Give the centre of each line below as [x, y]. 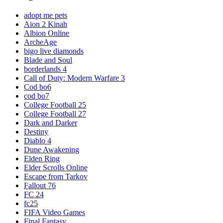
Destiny [36, 132]
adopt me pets [46, 15]
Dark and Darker [51, 123]
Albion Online [47, 33]
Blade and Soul [48, 60]
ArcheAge [40, 42]
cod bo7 [37, 96]
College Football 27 [55, 114]
